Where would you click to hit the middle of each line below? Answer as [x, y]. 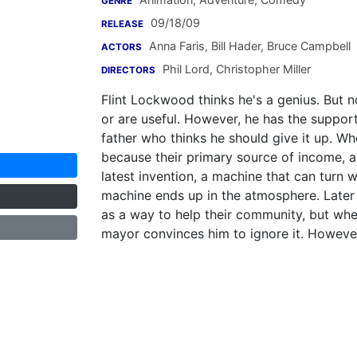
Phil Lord [186, 69]
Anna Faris [177, 46]
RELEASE [122, 24]
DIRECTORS [128, 70]
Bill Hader [234, 46]
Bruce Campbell [307, 46]
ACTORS [122, 47]
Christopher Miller [262, 69]
